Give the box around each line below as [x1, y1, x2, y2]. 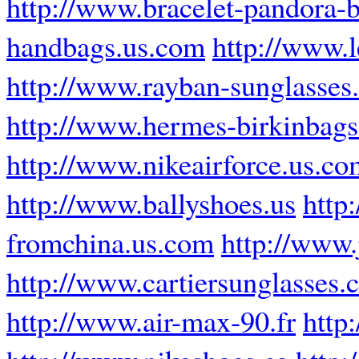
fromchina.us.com [6, 222, 214, 262]
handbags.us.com [6, 26, 205, 66]
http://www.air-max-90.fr [6, 301, 296, 341]
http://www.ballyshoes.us [6, 183, 296, 223]
